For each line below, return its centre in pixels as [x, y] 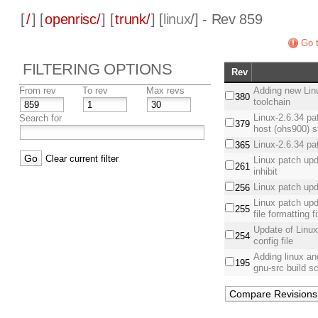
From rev [38, 91]
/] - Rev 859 [226, 20]
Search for [41, 119]
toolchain [272, 102]
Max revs [166, 91]
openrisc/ [73, 20]
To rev [95, 91]
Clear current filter [82, 159]
